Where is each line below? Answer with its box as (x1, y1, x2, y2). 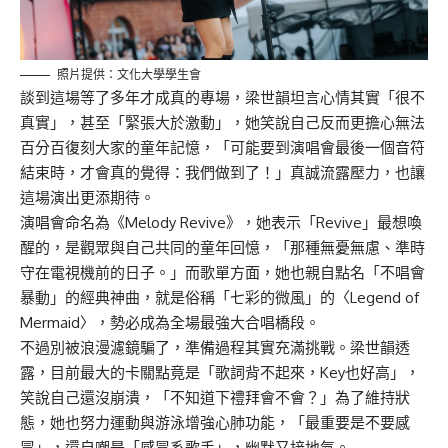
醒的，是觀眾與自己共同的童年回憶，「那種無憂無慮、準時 (20, 237, 425, 257)
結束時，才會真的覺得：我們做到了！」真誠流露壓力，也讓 (20, 162, 425, 182)
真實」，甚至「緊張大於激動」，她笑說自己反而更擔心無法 (20, 112, 425, 132)
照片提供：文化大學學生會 (57, 66, 201, 82)
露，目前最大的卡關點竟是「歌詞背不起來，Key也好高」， (20, 362, 420, 382)
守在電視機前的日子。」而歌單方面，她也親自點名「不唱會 (20, 262, 425, 282)
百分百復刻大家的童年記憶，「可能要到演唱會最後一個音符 (20, 137, 425, 157)
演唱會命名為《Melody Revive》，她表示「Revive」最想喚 (20, 212, 422, 232)
